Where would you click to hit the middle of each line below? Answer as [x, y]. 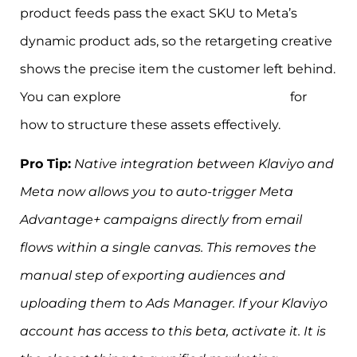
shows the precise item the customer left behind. [178, 69]
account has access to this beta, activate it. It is [173, 331]
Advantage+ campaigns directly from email [161, 220]
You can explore [72, 97]
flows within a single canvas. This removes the [168, 248]
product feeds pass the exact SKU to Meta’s [159, 14]
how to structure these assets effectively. [150, 125]
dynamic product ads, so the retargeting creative [176, 41]
